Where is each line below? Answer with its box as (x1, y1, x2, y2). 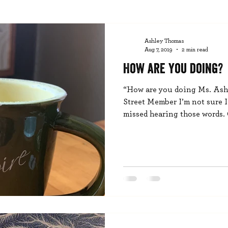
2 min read (182, 46, 208, 52)
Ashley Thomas (145, 38, 184, 44)
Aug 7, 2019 (145, 46, 173, 52)
